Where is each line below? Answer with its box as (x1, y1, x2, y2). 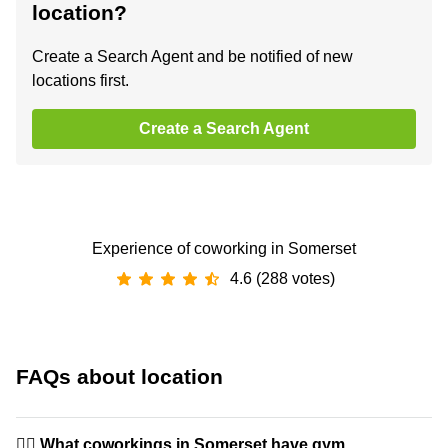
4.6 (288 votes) (229, 270, 335, 288)
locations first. (32, 72, 129, 90)
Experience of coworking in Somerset (92, 240, 356, 258)
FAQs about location (16, 365, 223, 389)
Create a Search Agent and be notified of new (32, 48, 353, 66)
